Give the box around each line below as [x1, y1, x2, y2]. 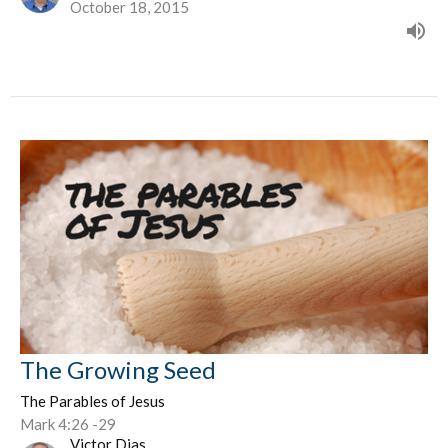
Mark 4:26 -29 [20, 414, 116, 433]
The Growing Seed [20, 354, 216, 384]
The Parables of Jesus [20, 391, 165, 410]
